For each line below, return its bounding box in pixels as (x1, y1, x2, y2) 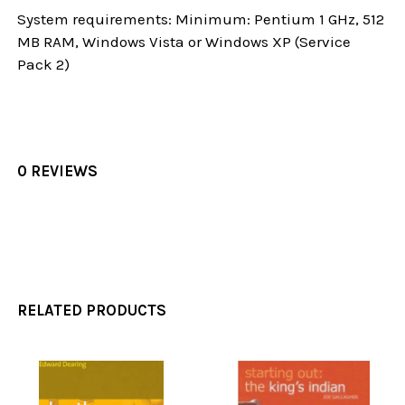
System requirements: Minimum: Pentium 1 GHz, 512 (17, 10, 385, 28)
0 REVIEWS (17, 161, 99, 180)
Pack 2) (17, 55, 71, 73)
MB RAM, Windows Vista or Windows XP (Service (17, 33, 352, 51)
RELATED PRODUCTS (17, 300, 167, 319)
